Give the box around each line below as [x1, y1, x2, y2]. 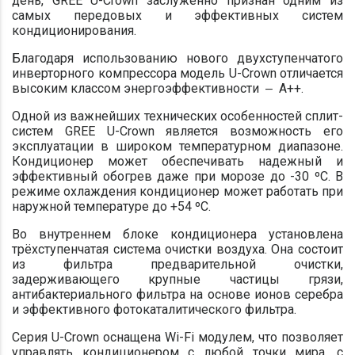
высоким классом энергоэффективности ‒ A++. [12, 81, 303, 96]
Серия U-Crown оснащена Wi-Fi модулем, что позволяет [12, 330, 343, 345]
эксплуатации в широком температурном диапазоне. [12, 139, 343, 154]
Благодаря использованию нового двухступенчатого [12, 51, 343, 66]
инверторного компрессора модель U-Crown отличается [12, 66, 343, 81]
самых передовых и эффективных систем [12, 8, 343, 23]
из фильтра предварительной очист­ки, [12, 257, 343, 272]
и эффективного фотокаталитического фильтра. [12, 302, 296, 317]
